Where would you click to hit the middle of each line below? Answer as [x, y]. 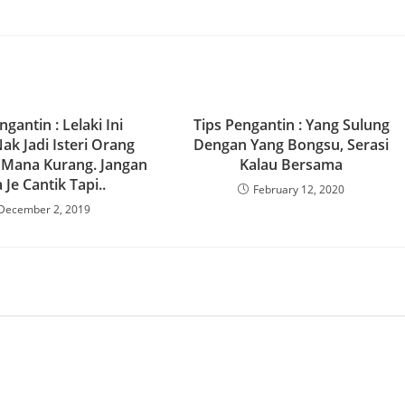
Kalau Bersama [292, 165]
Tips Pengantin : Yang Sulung [291, 125]
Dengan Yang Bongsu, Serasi [292, 145]
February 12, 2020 [299, 189]
